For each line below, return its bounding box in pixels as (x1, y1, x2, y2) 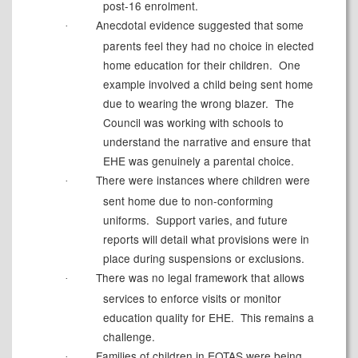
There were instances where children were (92, 172, 310, 189)
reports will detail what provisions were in (102, 231, 309, 248)
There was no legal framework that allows (92, 269, 304, 286)
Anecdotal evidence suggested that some (92, 17, 304, 34)
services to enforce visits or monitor (102, 290, 281, 307)
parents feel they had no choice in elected (102, 38, 314, 54)
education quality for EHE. (102, 309, 234, 326)
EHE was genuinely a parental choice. (102, 153, 294, 169)
